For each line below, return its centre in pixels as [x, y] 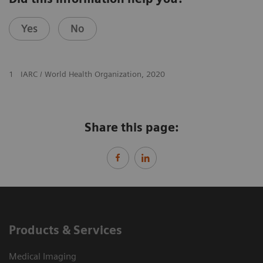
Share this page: [131, 128]
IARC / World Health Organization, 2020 [92, 74]
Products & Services [65, 230]
